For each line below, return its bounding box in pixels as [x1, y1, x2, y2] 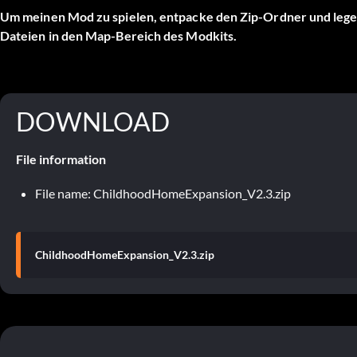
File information [16, 151, 106, 167]
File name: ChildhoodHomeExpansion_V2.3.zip [35, 185, 291, 201]
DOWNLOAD [16, 105, 170, 137]
